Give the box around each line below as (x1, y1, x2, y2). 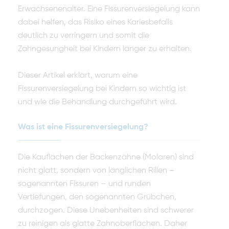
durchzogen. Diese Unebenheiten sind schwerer (18, 206, 194, 215)
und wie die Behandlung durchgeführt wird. (18, 98, 177, 106)
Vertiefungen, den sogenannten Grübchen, (18, 193, 176, 201)
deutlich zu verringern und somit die (18, 31, 149, 40)
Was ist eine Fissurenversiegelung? (18, 123, 148, 131)
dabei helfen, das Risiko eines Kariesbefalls (18, 18, 173, 27)
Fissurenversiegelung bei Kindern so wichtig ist (18, 84, 186, 93)
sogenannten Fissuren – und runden (18, 179, 151, 188)
